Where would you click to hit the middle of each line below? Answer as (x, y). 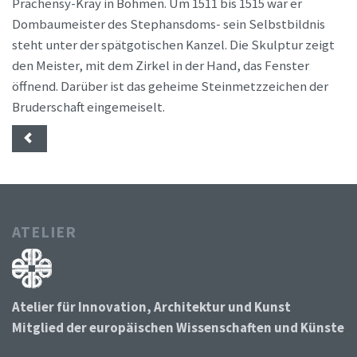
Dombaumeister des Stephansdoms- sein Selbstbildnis (169, 24)
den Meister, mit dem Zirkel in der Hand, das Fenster (161, 65)
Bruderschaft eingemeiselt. (88, 107)
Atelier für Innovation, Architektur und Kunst (151, 307)
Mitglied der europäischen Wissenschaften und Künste (178, 328)
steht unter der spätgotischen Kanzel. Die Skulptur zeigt (173, 45)
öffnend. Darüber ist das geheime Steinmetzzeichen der (170, 86)
